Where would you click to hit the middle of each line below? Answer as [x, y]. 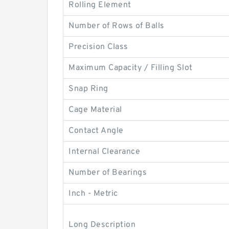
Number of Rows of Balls [117, 26]
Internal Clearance [104, 152]
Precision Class [98, 47]
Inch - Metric [93, 194]
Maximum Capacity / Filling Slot [131, 68]
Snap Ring [88, 89]
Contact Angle [96, 131]
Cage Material [95, 110]
